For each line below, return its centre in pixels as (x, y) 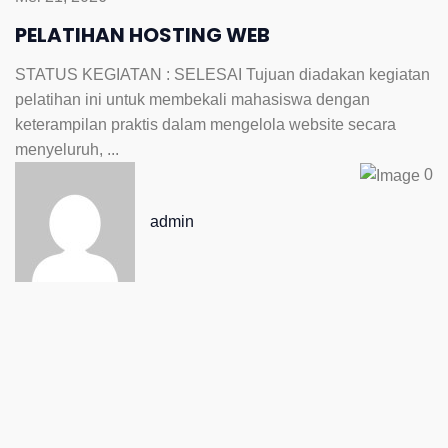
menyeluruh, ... (67, 149)
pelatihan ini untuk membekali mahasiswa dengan (192, 99)
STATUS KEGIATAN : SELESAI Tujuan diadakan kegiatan (222, 74)
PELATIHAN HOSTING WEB (142, 35)
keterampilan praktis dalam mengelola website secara (205, 124)
